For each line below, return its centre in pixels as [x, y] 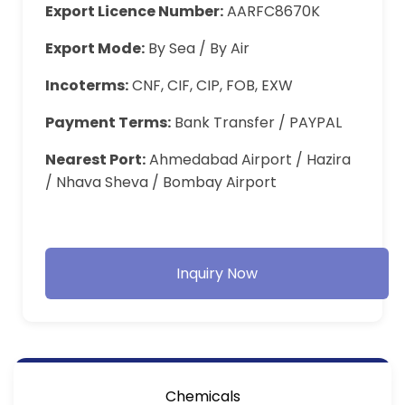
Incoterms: [87, 85]
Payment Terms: [108, 122]
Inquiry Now [217, 273]
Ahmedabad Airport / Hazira [249, 159]
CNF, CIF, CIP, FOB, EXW [211, 85]
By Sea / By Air [198, 48]
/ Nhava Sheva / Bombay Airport [161, 182]
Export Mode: [95, 48]
